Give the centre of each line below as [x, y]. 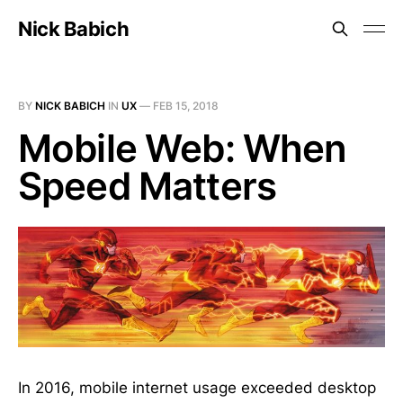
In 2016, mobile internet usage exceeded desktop [197, 388]
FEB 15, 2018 [186, 106]
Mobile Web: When [183, 148]
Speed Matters [148, 186]
